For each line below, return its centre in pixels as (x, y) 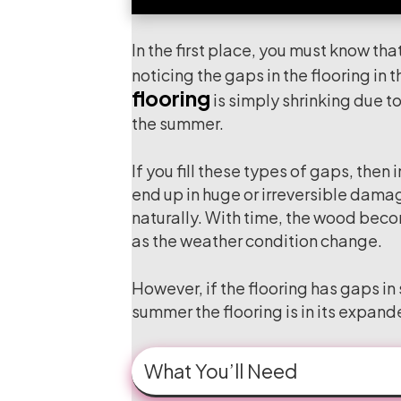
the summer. (178, 123)
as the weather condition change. (257, 240)
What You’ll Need (221, 371)
